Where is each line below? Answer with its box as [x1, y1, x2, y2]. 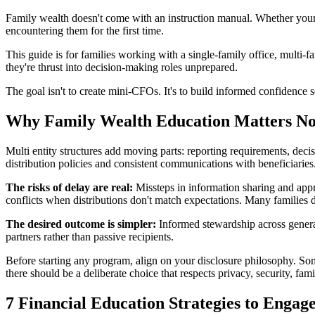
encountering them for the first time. [6, 25, 164, 37]
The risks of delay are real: [6, 181, 133, 194]
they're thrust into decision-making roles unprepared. [6, 61, 238, 74]
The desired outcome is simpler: [6, 218, 156, 231]
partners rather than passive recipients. [6, 231, 174, 243]
